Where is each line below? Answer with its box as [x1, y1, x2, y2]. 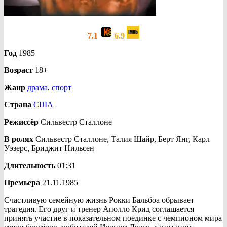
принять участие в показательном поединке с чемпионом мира [4, 213, 222, 222]
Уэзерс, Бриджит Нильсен [4, 143, 94, 153]
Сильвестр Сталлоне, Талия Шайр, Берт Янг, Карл [33, 134, 210, 143]
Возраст [4, 65, 33, 74]
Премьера [4, 178, 40, 187]
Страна [4, 100, 31, 109]
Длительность [4, 161, 55, 170]
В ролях [4, 134, 33, 143]
